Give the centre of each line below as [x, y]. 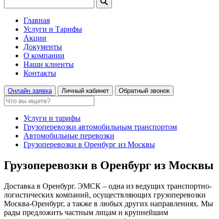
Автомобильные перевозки [69, 136]
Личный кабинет [85, 91]
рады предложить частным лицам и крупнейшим [86, 212]
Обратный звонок [144, 91]
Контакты [40, 73]
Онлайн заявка [30, 91]
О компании [44, 55]
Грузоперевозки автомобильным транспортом [100, 127]
